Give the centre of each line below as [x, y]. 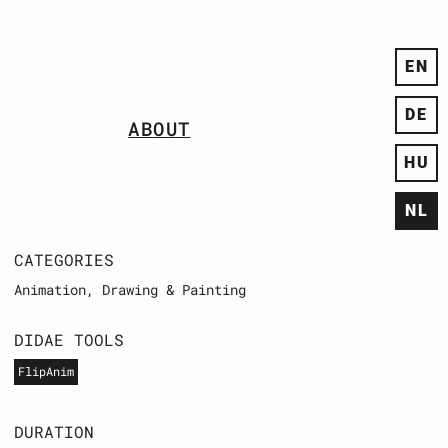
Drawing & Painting [174, 290]
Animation [50, 290]
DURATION [54, 431]
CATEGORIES [64, 259]
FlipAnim [46, 371]
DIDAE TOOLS [69, 339]
